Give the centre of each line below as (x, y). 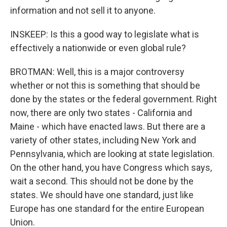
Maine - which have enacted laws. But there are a (108, 126)
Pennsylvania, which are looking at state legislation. (112, 154)
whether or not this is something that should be (105, 85)
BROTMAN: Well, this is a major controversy (97, 72)
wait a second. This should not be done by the (102, 181)
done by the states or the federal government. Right (113, 99)
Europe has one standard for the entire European (107, 209)
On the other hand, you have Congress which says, (111, 167)
